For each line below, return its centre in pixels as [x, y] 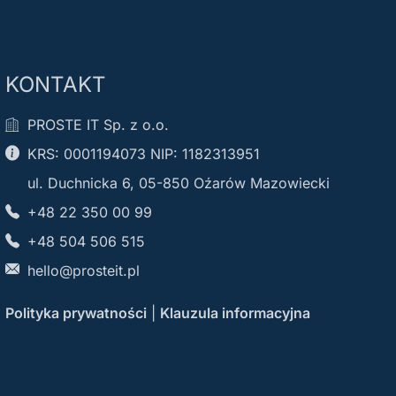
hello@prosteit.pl [83, 270]
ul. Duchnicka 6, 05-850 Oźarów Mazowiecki [178, 183]
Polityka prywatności [76, 312]
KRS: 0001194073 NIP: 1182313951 [143, 153]
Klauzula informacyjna [235, 312]
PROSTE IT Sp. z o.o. [98, 124]
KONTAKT [55, 84]
